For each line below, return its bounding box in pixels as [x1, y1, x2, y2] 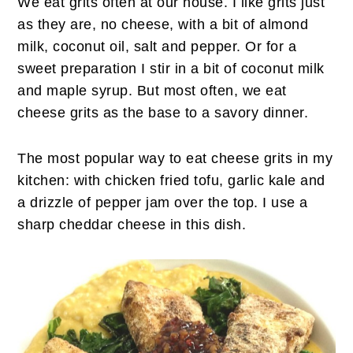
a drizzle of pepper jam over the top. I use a [17, 194, 308, 210]
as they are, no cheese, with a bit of [17, 16, 260, 32]
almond [259, 16, 309, 32]
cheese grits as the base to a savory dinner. [17, 104, 309, 121]
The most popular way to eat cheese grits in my [17, 150, 333, 166]
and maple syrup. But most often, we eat [17, 82, 287, 98]
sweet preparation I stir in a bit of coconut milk [17, 60, 325, 76]
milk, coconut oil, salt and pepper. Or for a [17, 38, 297, 54]
